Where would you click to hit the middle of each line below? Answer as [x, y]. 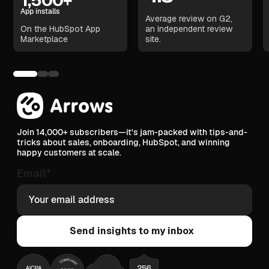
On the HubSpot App [61, 29]
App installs [40, 11]
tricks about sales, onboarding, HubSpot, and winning [124, 142]
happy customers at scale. [69, 152]
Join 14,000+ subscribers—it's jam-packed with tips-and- [132, 132]
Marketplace [44, 39]
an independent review [189, 29]
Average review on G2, [189, 18]
